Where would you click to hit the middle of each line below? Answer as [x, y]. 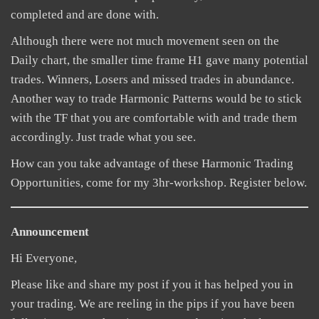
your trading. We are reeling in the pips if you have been [153, 304]
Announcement [50, 232]
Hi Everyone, [44, 258]
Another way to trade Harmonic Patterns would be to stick [156, 99]
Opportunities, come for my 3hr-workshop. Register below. [159, 183]
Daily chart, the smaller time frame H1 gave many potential [159, 60]
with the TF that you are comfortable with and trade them [154, 118]
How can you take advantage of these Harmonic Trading [152, 163]
